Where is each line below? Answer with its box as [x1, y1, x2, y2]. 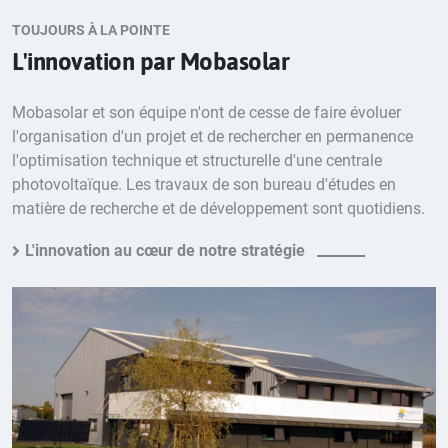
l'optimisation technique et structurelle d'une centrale [12, 151, 382, 171]
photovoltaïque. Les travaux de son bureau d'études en [12, 175, 396, 195]
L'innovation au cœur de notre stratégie [25, 241, 305, 261]
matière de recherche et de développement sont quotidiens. [12, 199, 425, 219]
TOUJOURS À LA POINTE [12, 22, 170, 39]
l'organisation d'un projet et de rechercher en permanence [12, 127, 413, 147]
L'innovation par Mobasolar [12, 48, 289, 76]
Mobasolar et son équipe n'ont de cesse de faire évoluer [12, 103, 401, 123]
